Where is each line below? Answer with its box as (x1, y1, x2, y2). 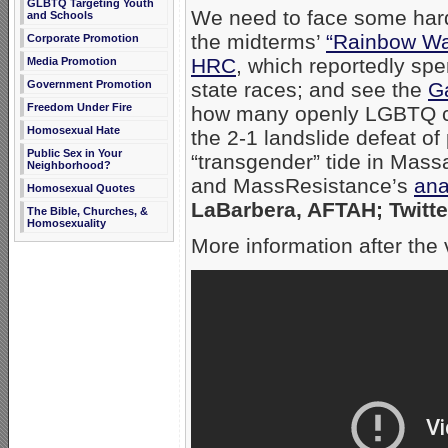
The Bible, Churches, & (27, 205, 148, 217)
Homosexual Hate (27, 124, 120, 136)
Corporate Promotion (27, 32, 139, 44)
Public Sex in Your (27, 147, 122, 159)
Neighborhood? (27, 159, 111, 171)
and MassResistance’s (191, 173, 414, 197)
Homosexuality (27, 217, 106, 229)
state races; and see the (191, 77, 428, 101)
